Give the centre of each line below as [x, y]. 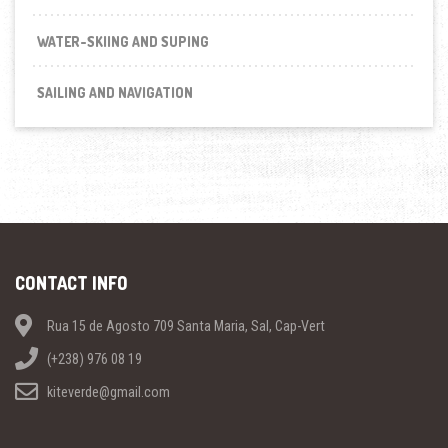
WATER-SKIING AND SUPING [123, 42]
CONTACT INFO [71, 283]
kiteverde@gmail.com [107, 391]
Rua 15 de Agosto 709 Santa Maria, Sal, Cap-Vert [185, 325]
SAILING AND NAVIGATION [115, 93]
